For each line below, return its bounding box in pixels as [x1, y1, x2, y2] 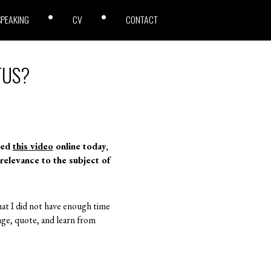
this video [12, 139, 53, 152]
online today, [53, 139, 108, 152]
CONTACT [126, 11, 158, 27]
